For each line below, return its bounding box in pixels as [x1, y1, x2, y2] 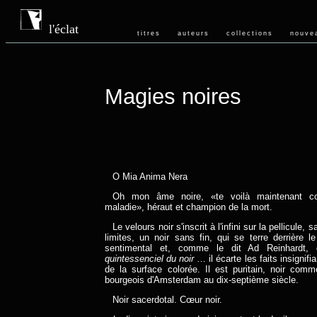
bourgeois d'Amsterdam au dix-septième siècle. [105, 275, 299, 285]
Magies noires [105, 84, 241, 109]
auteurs [178, 30, 209, 37]
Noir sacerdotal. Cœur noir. [113, 294, 223, 305]
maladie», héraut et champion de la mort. [105, 202, 272, 212]
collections [226, 30, 273, 37]
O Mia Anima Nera [113, 171, 188, 182]
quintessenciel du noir [105, 253, 195, 264]
